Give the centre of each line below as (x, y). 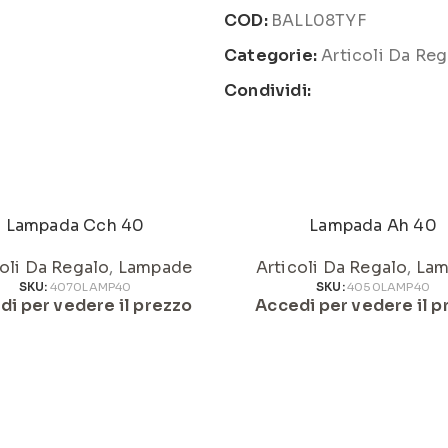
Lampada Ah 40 (373, 225)
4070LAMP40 (90, 287)
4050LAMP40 (388, 287)
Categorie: (270, 55)
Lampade (155, 267)
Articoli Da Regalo (331, 267)
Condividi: (267, 90)
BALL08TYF (318, 20)
